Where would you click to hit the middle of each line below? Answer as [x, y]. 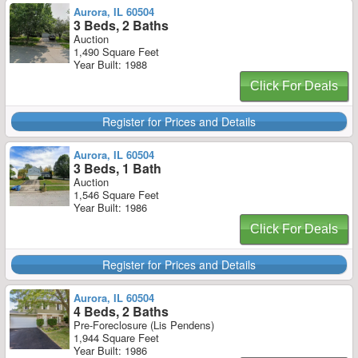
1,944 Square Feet [116, 338]
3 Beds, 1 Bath [117, 168]
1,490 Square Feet [116, 52]
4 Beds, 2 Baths [121, 311]
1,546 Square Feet [116, 195]
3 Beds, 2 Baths [121, 25]
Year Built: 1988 [110, 64]
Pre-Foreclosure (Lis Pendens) [144, 325]
